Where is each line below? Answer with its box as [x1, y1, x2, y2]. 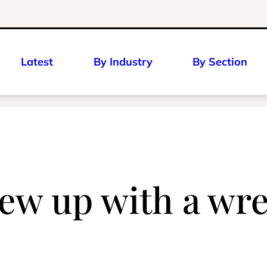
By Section [193, 55, 247, 69]
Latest [21, 55, 53, 69]
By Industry [93, 55, 153, 69]
